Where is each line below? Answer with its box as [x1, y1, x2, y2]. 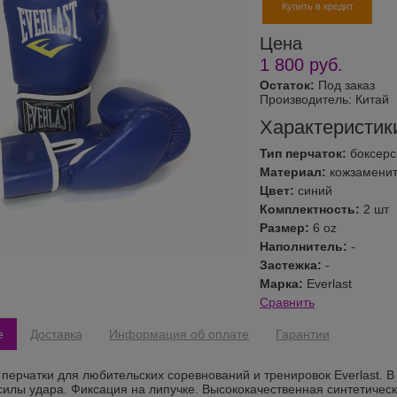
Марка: [260, 276, 307, 292]
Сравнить [260, 295, 315, 310]
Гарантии [276, 327, 330, 341]
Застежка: [260, 258, 325, 273]
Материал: [260, 165, 330, 180]
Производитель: [260, 92, 352, 106]
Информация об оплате [109, 327, 249, 341]
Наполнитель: [260, 239, 351, 254]
